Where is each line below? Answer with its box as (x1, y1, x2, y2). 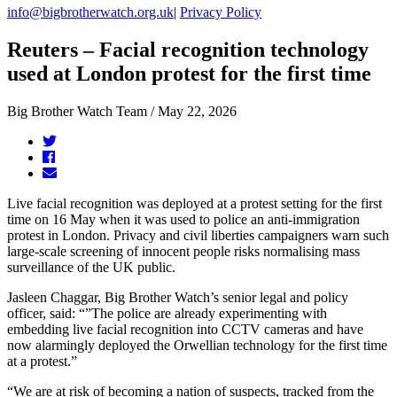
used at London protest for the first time (7, 61, 371, 85)
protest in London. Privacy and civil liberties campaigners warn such (7, 227, 389, 243)
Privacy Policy (180, 4, 261, 19)
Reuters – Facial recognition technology (7, 37, 369, 61)
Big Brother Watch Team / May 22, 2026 (7, 103, 237, 119)
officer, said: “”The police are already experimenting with (7, 305, 327, 321)
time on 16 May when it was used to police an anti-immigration (7, 211, 360, 227)
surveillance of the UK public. (7, 259, 175, 275)
